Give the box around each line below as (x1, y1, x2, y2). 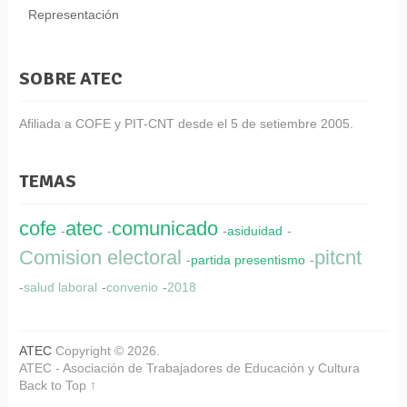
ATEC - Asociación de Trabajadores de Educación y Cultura (18, 360, 360, 375)
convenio (105, 279, 158, 294)
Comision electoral (18, 245, 182, 269)
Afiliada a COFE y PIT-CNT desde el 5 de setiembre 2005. (18, 115, 353, 131)
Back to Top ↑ (18, 377, 96, 392)
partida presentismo (190, 252, 305, 267)
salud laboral (23, 279, 97, 294)
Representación (27, 6, 119, 22)
